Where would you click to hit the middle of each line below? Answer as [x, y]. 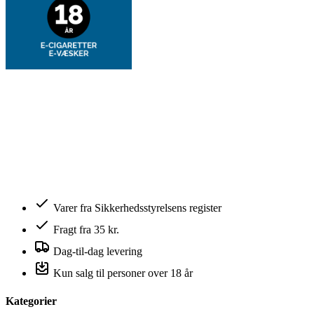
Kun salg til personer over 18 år [123, 273]
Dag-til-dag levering [98, 252]
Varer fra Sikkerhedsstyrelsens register [137, 208]
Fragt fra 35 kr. [86, 230]
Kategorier [31, 301]
